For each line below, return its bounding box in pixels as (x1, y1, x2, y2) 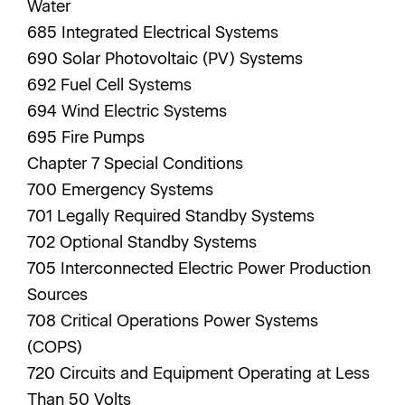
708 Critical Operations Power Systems (27, 311, 318, 331)
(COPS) (27, 337, 87, 357)
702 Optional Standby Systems (27, 232, 261, 252)
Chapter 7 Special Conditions (27, 154, 248, 174)
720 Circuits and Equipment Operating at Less (27, 363, 370, 383)
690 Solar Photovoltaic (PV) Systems (27, 49, 307, 69)
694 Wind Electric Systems (27, 101, 231, 121)
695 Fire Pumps (27, 127, 145, 147)
